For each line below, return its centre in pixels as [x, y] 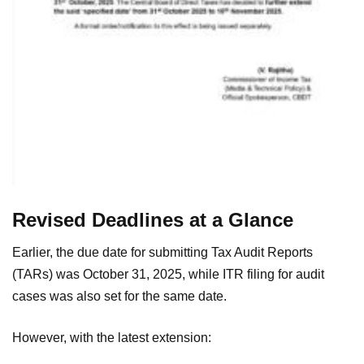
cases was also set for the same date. [119, 296]
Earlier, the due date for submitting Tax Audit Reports [162, 252]
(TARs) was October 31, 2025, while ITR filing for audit [168, 274]
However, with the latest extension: [112, 337]
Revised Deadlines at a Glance [153, 219]
